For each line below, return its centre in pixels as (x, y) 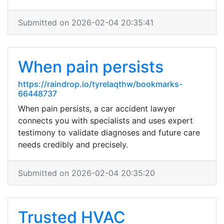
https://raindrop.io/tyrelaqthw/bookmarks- (100, 84)
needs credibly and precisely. (73, 144)
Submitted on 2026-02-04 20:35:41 (86, 22)
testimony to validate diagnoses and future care (109, 132)
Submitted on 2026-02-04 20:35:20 (86, 173)
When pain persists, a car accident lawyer (97, 108)
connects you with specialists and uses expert (105, 120)
